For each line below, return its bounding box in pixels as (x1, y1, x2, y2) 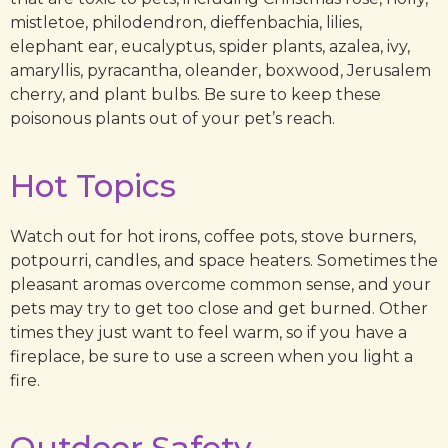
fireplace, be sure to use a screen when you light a (10, 347, 413, 367)
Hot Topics (10, 166, 176, 205)
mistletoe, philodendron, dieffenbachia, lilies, (10, 13, 362, 33)
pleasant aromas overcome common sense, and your (10, 275, 431, 295)
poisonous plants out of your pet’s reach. (10, 109, 335, 129)
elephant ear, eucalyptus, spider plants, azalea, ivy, (10, 37, 410, 57)
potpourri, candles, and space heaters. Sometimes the (10, 251, 438, 271)
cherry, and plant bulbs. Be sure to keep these (10, 85, 381, 105)
